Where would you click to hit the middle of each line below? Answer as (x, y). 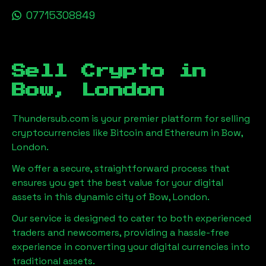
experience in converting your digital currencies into (131, 247)
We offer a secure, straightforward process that (121, 168)
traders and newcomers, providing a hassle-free (121, 232)
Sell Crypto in (109, 71)
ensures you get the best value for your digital (118, 183)
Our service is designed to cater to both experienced (132, 218)
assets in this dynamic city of (79, 197)
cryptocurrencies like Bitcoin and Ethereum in (117, 133)
